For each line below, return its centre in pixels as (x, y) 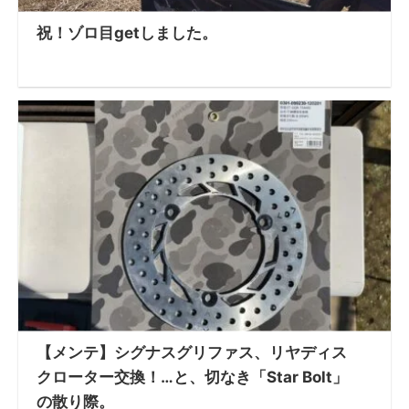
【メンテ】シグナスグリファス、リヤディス (192, 352)
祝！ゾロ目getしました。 (127, 32)
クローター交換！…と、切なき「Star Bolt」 (192, 377)
